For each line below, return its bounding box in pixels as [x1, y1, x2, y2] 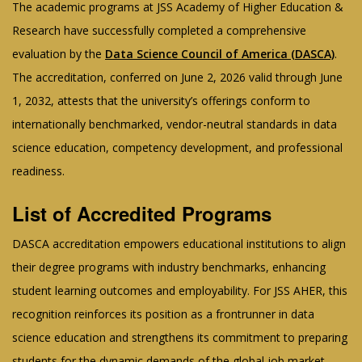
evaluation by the [12, 45, 105, 61]
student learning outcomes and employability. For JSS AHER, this [12, 282, 347, 298]
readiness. [12, 162, 65, 179]
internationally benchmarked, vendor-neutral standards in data [12, 116, 337, 132]
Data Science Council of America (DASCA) [105, 45, 335, 61]
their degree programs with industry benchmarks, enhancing [12, 259, 326, 275]
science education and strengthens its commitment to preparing [12, 329, 347, 345]
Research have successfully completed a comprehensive [12, 22, 306, 38]
